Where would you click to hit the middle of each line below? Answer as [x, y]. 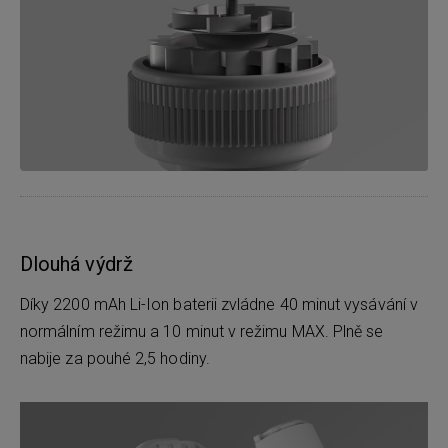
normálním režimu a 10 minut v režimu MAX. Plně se [202, 332]
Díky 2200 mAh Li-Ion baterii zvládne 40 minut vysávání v [219, 305]
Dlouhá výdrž [76, 264]
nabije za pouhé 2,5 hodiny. [115, 359]
